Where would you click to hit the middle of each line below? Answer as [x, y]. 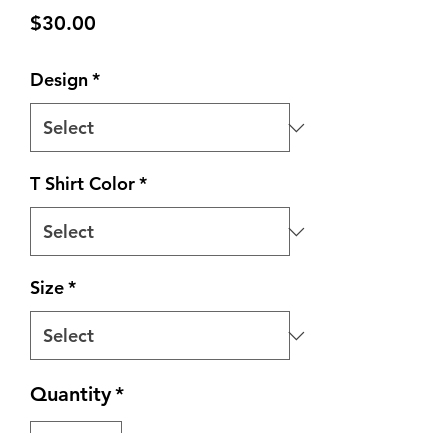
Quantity [70, 394]
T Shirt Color [82, 184]
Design [59, 80]
